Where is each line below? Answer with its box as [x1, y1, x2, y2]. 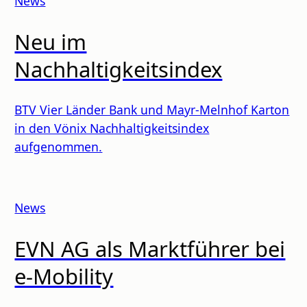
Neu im [14, 27, 87, 57]
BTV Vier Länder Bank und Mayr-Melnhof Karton [14, 101, 290, 118]
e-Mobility [14, 261, 114, 291]
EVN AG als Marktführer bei [14, 234, 286, 263]
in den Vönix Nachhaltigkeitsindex [14, 119, 210, 136]
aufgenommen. [14, 138, 103, 155]
